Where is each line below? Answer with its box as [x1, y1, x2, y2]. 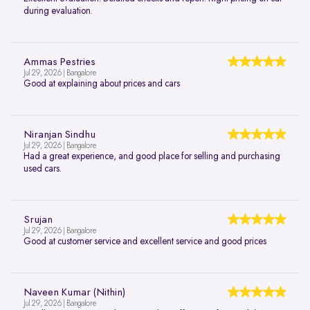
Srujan [24, 214, 53, 226]
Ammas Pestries [24, 56, 95, 68]
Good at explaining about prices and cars [24, 78, 180, 89]
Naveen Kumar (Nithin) [24, 286, 125, 298]
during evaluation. [24, 6, 93, 16]
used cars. [24, 163, 62, 174]
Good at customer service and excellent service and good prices [24, 236, 266, 246]
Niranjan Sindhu [24, 129, 95, 140]
